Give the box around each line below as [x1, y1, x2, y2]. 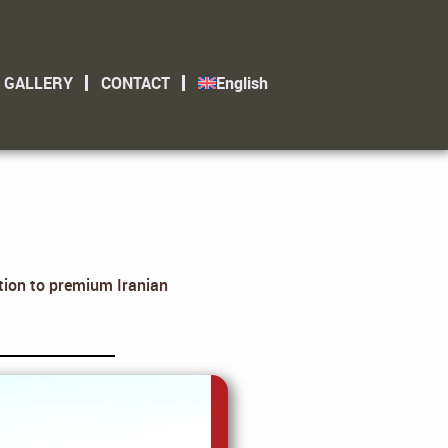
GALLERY [3, 72, 73, 94]
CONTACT [100, 72, 170, 94]
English [215, 72, 268, 94]
